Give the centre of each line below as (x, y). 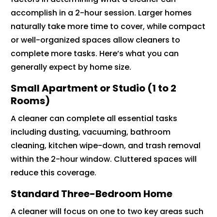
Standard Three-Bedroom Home (92, 194)
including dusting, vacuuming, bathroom (91, 132)
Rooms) (31, 101)
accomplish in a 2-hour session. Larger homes (101, 13)
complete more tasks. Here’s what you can (95, 53)
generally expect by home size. (72, 67)
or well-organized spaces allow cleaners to (96, 40)
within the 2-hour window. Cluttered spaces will (104, 159)
